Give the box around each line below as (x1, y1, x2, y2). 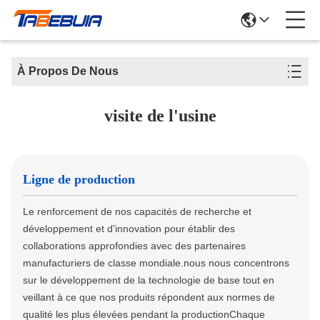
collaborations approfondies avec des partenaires (23, 240, 246, 251)
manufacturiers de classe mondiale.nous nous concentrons (23, 257, 289, 269)
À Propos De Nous (17, 65, 119, 77)
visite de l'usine (104, 106, 216, 125)
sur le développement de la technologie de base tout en (23, 274, 274, 286)
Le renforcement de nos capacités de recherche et (23, 206, 251, 217)
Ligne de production (23, 172, 135, 186)
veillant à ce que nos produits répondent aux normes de (23, 291, 275, 303)
